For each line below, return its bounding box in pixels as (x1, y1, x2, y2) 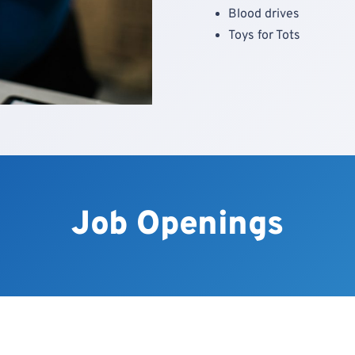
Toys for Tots (228, 28, 300, 44)
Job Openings (71, 204, 284, 246)
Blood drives (228, 6, 300, 23)
